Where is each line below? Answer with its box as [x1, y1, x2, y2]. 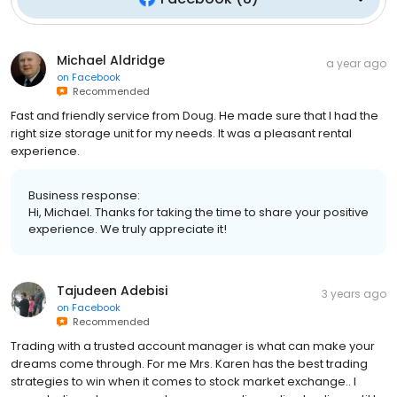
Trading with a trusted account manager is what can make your [11, 337, 375, 354]
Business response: [28, 186, 140, 204]
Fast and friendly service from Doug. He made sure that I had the [11, 106, 378, 124]
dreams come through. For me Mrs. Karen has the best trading [11, 354, 368, 372]
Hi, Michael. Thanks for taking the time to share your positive [28, 203, 369, 221]
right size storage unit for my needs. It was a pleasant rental [11, 124, 352, 142]
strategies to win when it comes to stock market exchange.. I [11, 372, 356, 390]
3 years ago [322, 285, 386, 301]
